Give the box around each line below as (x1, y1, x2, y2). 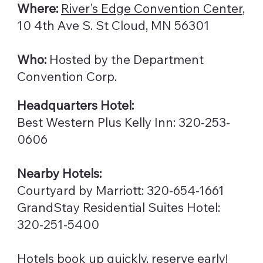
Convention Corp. (16, 68, 117, 84)
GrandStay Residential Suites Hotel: (16, 199, 220, 215)
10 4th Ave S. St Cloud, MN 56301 (16, 17, 210, 33)
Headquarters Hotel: (16, 97, 134, 113)
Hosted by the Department (46, 51, 204, 67)
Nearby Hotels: (16, 165, 102, 181)
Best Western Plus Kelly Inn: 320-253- (16, 114, 230, 130)
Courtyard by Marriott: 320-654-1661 (16, 182, 224, 198)
